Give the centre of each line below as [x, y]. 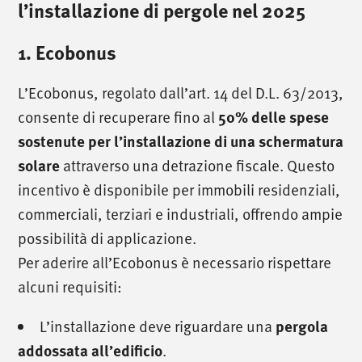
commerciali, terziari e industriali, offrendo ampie [181, 214]
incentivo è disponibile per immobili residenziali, [179, 190]
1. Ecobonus [67, 52]
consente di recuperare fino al [118, 117]
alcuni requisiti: [70, 287]
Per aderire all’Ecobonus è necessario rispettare [175, 263]
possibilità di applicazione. [107, 238]
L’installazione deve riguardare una [158, 326]
